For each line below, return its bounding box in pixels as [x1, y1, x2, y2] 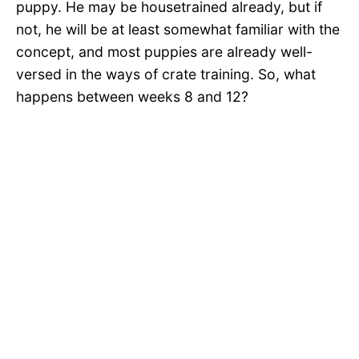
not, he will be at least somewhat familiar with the [16, 21, 340, 38]
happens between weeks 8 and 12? [16, 88, 248, 106]
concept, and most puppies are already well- [16, 43, 313, 61]
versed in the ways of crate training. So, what [16, 66, 316, 83]
